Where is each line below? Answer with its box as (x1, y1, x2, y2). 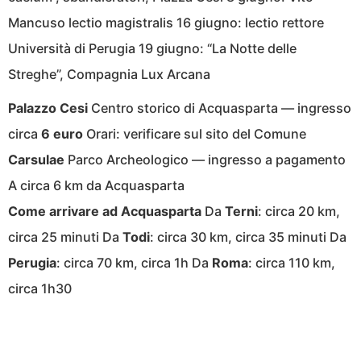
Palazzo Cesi (8, 100, 88, 117)
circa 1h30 (8, 280, 72, 297)
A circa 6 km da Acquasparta (8, 177, 185, 194)
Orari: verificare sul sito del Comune (83, 126, 306, 143)
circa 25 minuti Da (8, 229, 122, 246)
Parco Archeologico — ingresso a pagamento (64, 151, 346, 168)
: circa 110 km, (248, 255, 335, 272)
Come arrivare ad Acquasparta (8, 203, 201, 220)
